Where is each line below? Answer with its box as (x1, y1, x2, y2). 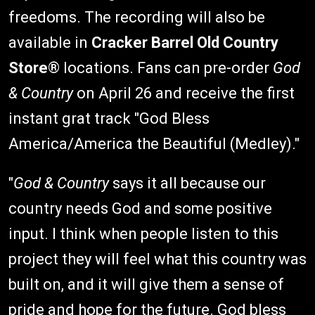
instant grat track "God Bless (8, 110, 210, 127)
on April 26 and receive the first (77, 84, 295, 102)
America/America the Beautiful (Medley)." (8, 135, 303, 153)
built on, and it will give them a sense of (8, 276, 284, 293)
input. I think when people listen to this (8, 225, 278, 243)
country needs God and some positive (8, 200, 272, 217)
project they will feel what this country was (8, 250, 307, 268)
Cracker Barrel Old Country (91, 34, 278, 51)
